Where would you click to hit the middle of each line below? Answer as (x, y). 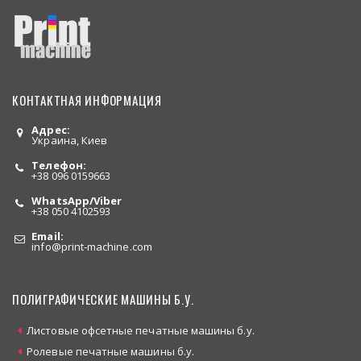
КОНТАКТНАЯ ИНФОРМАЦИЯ (87, 100)
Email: (48, 237)
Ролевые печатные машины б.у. (111, 352)
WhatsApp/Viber (77, 201)
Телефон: (59, 166)
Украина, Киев (70, 141)
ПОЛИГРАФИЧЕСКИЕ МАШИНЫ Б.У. (103, 299)
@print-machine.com (102, 247)
